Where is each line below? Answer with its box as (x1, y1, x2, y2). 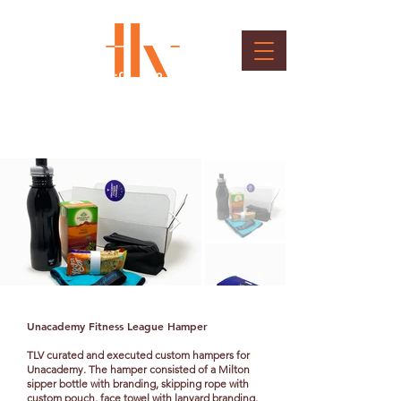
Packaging (13, 90, 87, 110)
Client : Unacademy (13, 111, 107, 124)
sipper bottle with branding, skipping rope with (27, 377, 249, 390)
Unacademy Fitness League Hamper (27, 319, 208, 333)
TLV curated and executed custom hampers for (27, 348, 250, 362)
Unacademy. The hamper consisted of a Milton (27, 363, 250, 376)
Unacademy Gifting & (13, 70, 166, 90)
